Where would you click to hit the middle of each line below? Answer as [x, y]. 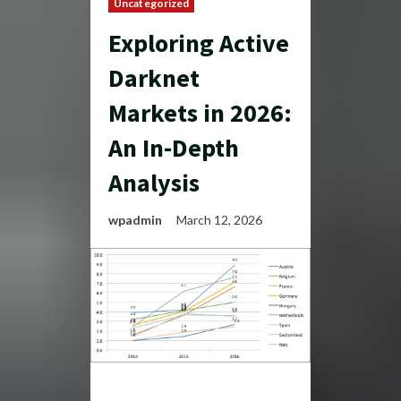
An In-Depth [174, 148]
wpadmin [135, 220]
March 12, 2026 [221, 220]
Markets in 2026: [200, 113]
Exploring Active [199, 43]
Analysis [154, 183]
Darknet [154, 78]
